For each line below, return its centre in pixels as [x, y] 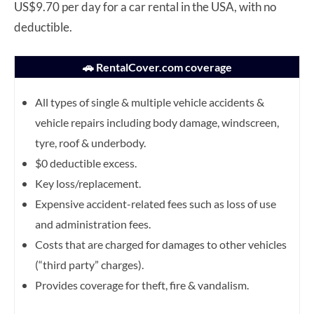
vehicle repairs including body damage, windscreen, [157, 122]
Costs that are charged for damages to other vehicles [161, 244]
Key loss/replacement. [88, 183]
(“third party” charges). [89, 264]
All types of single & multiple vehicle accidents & [150, 102]
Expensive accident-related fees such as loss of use [156, 203]
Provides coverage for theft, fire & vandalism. [142, 285]
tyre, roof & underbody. [90, 142]
